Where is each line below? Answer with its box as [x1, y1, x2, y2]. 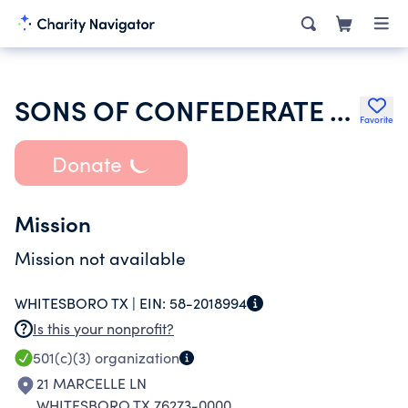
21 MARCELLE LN [36, 373, 147, 393]
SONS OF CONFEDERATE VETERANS [330, 90, 351, 128]
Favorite [360, 113, 393, 126]
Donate [51, 148, 122, 178]
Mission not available [15, 246, 186, 270]
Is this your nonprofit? [33, 319, 174, 338]
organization [91, 348, 179, 367]
